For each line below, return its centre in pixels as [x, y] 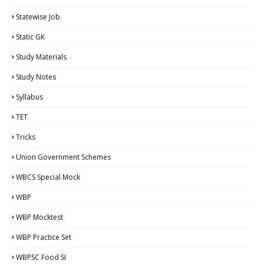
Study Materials [41, 57]
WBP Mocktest [39, 217]
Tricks [26, 137]
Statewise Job [38, 16]
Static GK [30, 37]
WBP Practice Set [44, 237]
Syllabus [29, 97]
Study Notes [36, 77]
